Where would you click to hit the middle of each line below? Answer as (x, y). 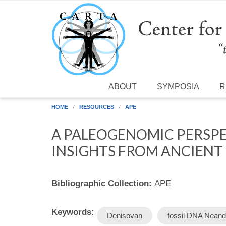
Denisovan (125, 215)
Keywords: (74, 212)
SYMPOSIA (178, 86)
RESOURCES (97, 107)
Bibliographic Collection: (103, 183)
